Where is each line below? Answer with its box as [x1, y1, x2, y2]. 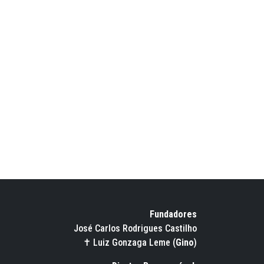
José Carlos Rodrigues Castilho [74, 222, 197, 234]
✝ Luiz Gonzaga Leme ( [83, 236, 176, 248]
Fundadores [150, 208, 197, 220]
